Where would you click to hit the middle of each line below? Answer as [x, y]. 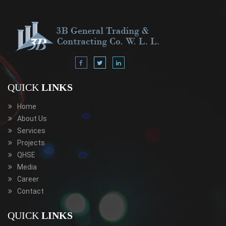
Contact [31, 191]
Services [31, 131]
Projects [31, 143]
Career [28, 179]
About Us [32, 119]
